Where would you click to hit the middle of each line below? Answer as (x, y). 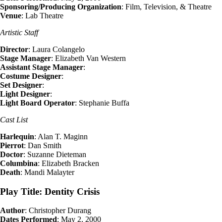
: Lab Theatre (42, 15)
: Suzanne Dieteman (55, 154)
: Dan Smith (43, 145)
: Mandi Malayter (47, 172)
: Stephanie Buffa (102, 103)
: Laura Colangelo (56, 49)
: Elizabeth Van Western (88, 58)
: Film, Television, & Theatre (166, 6)
